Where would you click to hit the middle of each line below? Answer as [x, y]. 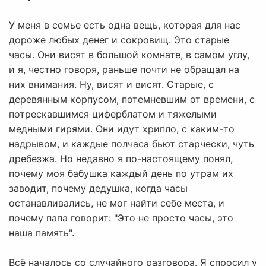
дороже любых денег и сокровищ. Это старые [119, 40]
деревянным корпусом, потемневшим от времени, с [132, 99]
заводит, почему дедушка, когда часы [98, 189]
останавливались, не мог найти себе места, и [117, 203]
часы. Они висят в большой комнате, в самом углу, [129, 55]
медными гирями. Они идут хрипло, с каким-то [122, 129]
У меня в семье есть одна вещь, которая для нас [125, 25]
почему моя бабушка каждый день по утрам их [121, 174]
